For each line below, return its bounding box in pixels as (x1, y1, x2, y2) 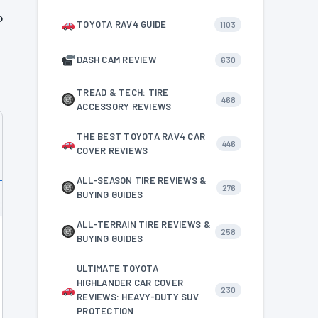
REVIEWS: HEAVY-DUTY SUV (77, 291, 199, 302)
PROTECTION (77, 305, 134, 317)
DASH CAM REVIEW (77, 54, 156, 65)
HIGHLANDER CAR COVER (77, 277, 184, 288)
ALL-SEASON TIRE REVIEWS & (77, 175, 207, 186)
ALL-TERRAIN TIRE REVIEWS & (77, 219, 211, 230)
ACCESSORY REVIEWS (77, 101, 172, 112)
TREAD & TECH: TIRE (77, 87, 169, 98)
